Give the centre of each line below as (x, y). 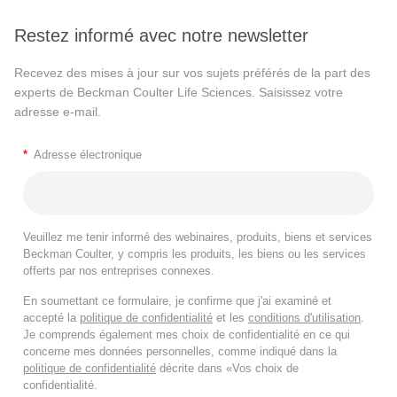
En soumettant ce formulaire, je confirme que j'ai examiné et (177, 300)
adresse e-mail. (58, 111)
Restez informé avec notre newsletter (161, 35)
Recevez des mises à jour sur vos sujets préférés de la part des (192, 72)
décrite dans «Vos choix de (227, 368)
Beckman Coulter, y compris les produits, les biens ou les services (195, 253)
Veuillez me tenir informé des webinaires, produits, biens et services (198, 237)
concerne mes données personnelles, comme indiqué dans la (180, 351)
